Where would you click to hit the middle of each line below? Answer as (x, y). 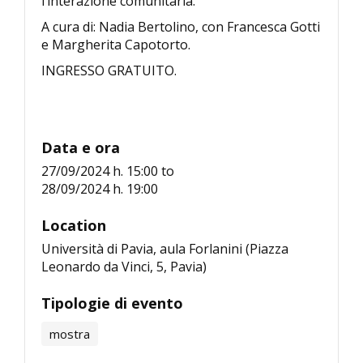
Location (74, 225)
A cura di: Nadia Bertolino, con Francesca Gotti (181, 26)
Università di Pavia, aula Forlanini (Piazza (165, 248)
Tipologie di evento (112, 303)
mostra (70, 333)
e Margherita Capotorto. (116, 44)
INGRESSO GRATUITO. (109, 70)
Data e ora (81, 147)
